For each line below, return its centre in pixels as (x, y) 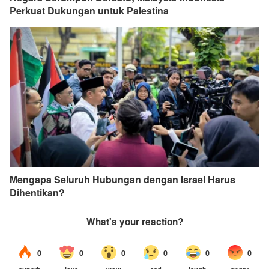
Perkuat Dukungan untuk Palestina (89, 10)
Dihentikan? (37, 193)
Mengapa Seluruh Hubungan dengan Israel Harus (122, 180)
